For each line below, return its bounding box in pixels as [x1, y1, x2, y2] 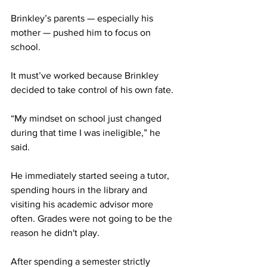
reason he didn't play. [11, 227, 100, 238]
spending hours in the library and [11, 184, 150, 195]
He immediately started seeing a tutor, [11, 170, 172, 181]
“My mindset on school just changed [11, 113, 164, 123]
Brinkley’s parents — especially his [11, 13, 156, 23]
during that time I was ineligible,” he [11, 127, 163, 138]
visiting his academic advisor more [11, 198, 156, 209]
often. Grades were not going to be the [11, 213, 175, 223]
